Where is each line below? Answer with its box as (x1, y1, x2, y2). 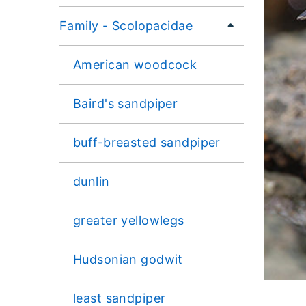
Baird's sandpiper (73, 96, 178, 111)
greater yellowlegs (73, 212, 184, 227)
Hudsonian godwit (73, 251, 183, 266)
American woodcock (73, 57, 197, 72)
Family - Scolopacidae (59, 18, 193, 33)
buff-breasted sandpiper (73, 135, 221, 150)
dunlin (73, 173, 110, 189)
